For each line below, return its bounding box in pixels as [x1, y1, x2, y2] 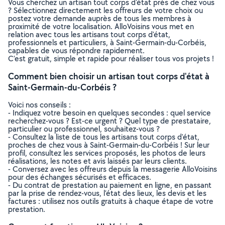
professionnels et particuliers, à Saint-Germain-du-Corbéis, [8, 37, 206, 48]
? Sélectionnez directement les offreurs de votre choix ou [8, 5, 203, 16]
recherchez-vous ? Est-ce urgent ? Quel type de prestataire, [8, 116, 211, 126]
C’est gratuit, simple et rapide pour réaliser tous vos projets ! [8, 53, 214, 64]
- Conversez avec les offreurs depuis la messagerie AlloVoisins [8, 164, 217, 174]
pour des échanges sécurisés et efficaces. [8, 172, 151, 182]
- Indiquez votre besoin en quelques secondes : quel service [8, 107, 211, 118]
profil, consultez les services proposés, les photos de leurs [8, 148, 205, 158]
